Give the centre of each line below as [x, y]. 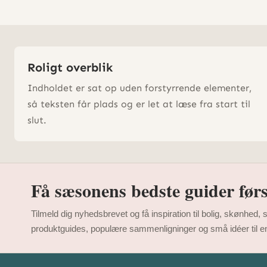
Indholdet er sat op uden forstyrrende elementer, [139, 88]
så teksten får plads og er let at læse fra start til [139, 104]
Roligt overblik [70, 67]
